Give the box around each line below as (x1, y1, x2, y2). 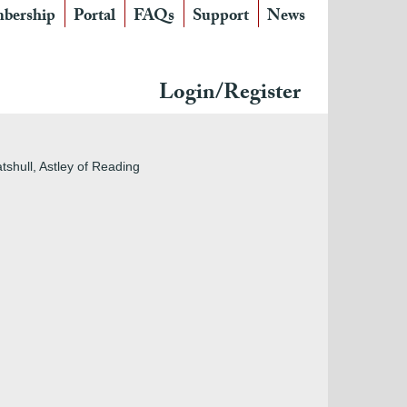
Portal (74, 4, 115, 32)
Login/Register (159, 76, 301, 114)
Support (193, 4, 249, 32)
